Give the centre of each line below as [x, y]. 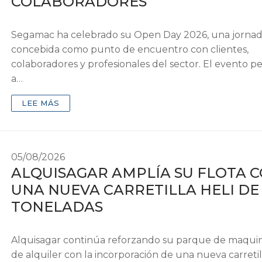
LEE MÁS [41, 103]
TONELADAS [57, 207]
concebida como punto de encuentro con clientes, [130, 50]
